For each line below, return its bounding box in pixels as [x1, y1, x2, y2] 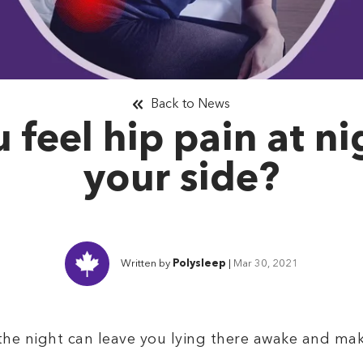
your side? [83, 161, 280, 200]
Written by [120, 258, 173, 269]
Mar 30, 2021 [233, 258, 298, 269]
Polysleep [172, 258, 226, 269]
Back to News [151, 98, 230, 111]
